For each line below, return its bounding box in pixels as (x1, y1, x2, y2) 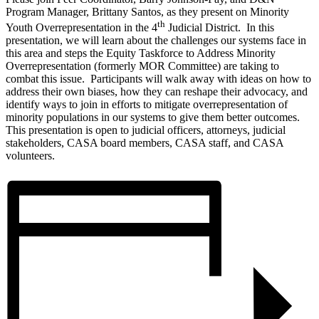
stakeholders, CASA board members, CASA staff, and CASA (6, 137, 283, 150)
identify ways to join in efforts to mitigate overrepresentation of (6, 98, 288, 111)
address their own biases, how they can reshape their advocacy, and (6, 85, 308, 98)
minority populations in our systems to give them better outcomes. (6, 111, 303, 124)
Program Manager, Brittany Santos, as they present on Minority (6, 6, 289, 19)
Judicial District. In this (165, 21, 274, 34)
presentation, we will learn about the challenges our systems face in (6, 34, 306, 47)
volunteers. (6, 150, 55, 162)
